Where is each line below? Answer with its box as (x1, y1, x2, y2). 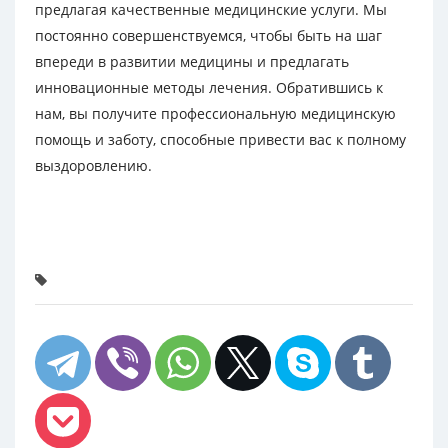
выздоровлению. (35, 156, 152, 175)
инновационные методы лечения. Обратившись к (35, 78, 383, 97)
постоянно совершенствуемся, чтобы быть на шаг (35, 26, 382, 45)
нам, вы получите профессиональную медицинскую (35, 104, 396, 123)
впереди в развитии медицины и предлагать (35, 52, 349, 71)
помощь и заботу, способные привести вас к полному (35, 130, 406, 149)
